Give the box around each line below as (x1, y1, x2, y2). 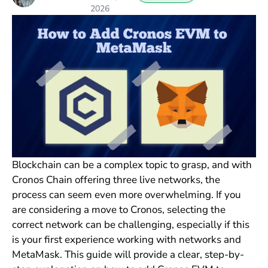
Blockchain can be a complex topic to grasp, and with (11, 158, 252, 172)
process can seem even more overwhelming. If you (11, 188, 241, 202)
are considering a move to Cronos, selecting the (11, 203, 226, 217)
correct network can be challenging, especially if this (11, 218, 249, 232)
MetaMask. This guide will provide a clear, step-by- (11, 248, 244, 262)
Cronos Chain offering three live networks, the (11, 173, 220, 187)
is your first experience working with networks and (11, 233, 241, 247)
